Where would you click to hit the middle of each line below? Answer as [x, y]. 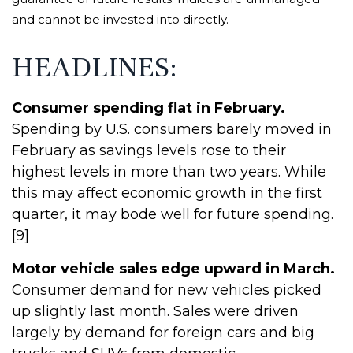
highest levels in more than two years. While [169, 172]
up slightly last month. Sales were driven [155, 312]
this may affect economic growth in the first [167, 193]
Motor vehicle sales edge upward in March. [173, 269]
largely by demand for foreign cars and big [163, 333]
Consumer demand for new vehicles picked [167, 290]
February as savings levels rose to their [149, 151]
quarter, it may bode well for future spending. [173, 215]
